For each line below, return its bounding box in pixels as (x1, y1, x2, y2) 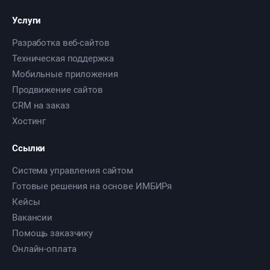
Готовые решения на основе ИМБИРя (12, 181, 172, 192)
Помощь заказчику (12, 228, 93, 239)
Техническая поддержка (12, 53, 114, 64)
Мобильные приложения (12, 69, 118, 80)
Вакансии (12, 212, 53, 223)
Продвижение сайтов (12, 84, 103, 95)
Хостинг (12, 116, 46, 127)
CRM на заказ (12, 100, 70, 111)
